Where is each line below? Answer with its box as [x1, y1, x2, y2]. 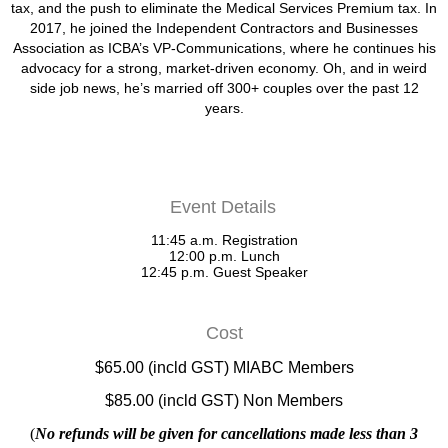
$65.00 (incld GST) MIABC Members [94, 358, 354, 376]
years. [204, 99, 244, 116]
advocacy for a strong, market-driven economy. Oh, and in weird [21, 59, 427, 76]
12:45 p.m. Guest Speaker [140, 263, 308, 280]
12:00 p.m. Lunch [168, 247, 280, 264]
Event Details [159, 197, 276, 218]
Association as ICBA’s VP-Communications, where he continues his [12, 39, 436, 56]
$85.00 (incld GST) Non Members [105, 392, 343, 410]
